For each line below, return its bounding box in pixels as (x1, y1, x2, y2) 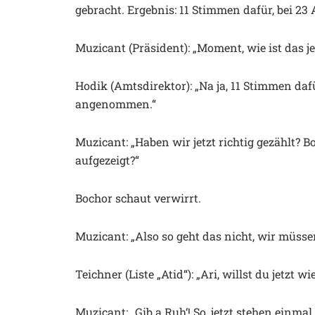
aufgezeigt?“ (75, 152, 139, 167)
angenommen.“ (75, 96, 156, 111)
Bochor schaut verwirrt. (75, 190, 201, 205)
